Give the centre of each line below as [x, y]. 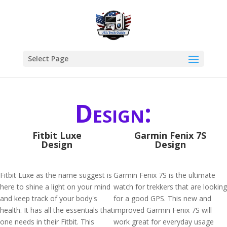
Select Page [48, 59]
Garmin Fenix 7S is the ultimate [164, 175]
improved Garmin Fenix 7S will [163, 210]
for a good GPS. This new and [162, 198]
